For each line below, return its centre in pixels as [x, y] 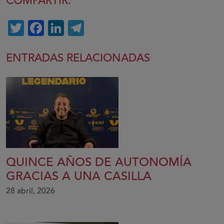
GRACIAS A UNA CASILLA [79, 177]
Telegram [117, 28]
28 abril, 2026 [30, 191]
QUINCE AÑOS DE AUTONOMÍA [99, 163]
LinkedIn [95, 28]
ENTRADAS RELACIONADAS [78, 58]
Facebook [80, 28]
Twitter [49, 28]
